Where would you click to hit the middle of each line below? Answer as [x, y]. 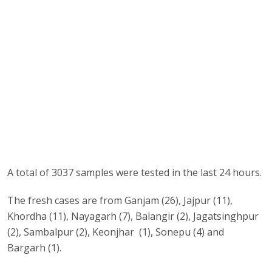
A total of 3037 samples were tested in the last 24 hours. [135, 173]
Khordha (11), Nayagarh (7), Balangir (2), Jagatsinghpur [133, 216]
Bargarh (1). [35, 248]
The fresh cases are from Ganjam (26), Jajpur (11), [121, 201]
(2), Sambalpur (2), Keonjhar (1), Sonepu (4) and [117, 232]
